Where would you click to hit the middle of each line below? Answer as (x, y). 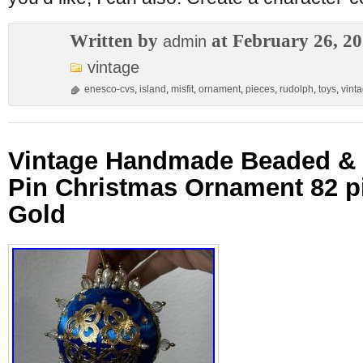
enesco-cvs (109, 89)
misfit (182, 89)
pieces (260, 89)
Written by (116, 41)
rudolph (297, 89)
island (153, 89)
